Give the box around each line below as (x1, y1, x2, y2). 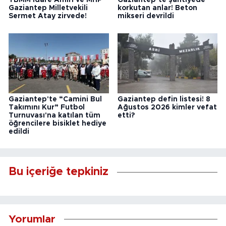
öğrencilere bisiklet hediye (9, 120, 106, 127)
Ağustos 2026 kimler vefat (117, 103, 217, 111)
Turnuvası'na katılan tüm (9, 111, 100, 119)
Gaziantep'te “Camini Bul (9, 95, 102, 103)
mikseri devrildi (117, 13, 174, 20)
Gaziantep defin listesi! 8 (117, 95, 210, 103)
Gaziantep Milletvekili (9, 5, 88, 12)
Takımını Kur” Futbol (9, 103, 85, 111)
